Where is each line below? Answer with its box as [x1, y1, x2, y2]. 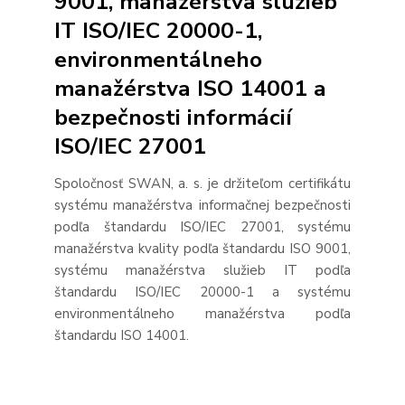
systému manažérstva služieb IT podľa [54, 260, 351, 279]
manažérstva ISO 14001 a [54, 73, 326, 105]
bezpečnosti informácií [54, 102, 292, 134]
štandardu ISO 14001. [54, 325, 189, 344]
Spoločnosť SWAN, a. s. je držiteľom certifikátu [54, 174, 351, 193]
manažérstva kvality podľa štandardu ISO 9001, [54, 239, 351, 258]
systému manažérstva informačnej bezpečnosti [54, 195, 351, 214]
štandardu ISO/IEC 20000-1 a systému [54, 282, 351, 301]
